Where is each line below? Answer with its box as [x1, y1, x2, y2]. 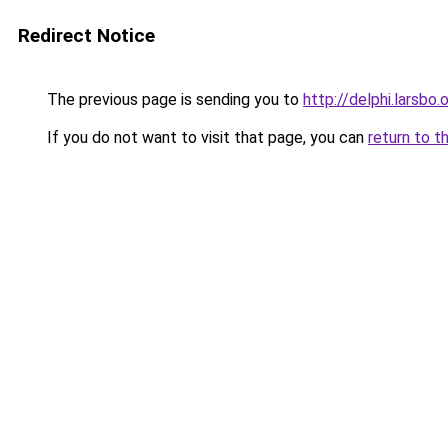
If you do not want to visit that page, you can [43, 128, 368, 147]
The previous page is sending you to [43, 90, 303, 109]
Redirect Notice [18, 24, 155, 47]
